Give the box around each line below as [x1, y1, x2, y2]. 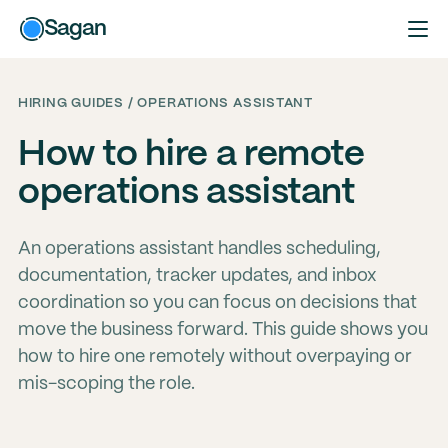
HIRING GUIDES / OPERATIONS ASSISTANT [17, 97, 313, 110]
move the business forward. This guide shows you [17, 321, 428, 339]
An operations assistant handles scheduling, [17, 240, 381, 258]
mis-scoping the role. [17, 375, 195, 393]
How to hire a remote [17, 138, 365, 172]
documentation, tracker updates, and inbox [17, 267, 377, 285]
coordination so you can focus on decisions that [17, 294, 417, 312]
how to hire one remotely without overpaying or [17, 348, 412, 366]
